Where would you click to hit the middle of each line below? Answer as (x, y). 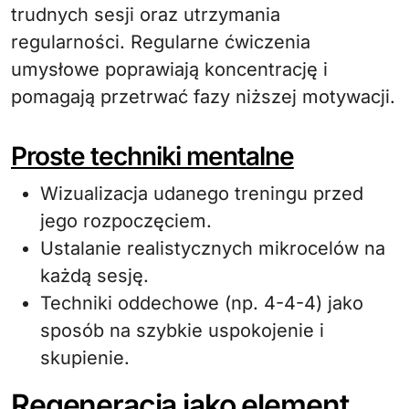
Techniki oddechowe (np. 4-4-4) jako (202, 303)
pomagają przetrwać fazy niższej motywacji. (203, 97)
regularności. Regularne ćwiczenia (161, 42)
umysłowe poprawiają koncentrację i (169, 69)
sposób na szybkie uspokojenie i (182, 330)
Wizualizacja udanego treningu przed (202, 194)
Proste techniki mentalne (152, 156)
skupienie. (85, 358)
